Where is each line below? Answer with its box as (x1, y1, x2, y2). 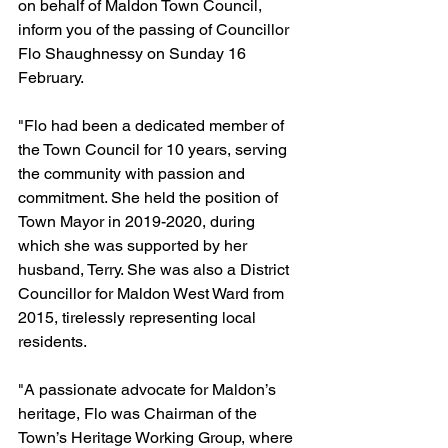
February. (18, 68, 84, 87)
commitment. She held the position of (18, 188, 282, 207)
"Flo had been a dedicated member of (18, 116, 288, 135)
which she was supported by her (18, 236, 251, 255)
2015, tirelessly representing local (18, 308, 260, 327)
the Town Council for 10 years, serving (18, 140, 291, 159)
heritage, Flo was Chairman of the (18, 404, 261, 423)
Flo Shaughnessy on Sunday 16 (18, 44, 250, 63)
